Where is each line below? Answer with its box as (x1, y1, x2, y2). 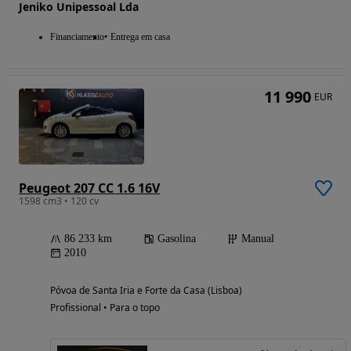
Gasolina (157, 233, 196, 245)
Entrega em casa (110, 31, 170, 42)
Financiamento (50, 31, 104, 42)
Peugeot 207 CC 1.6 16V (19, 179, 160, 197)
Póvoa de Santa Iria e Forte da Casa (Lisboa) (50, 284, 242, 298)
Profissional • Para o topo (50, 301, 160, 315)
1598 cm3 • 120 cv (19, 194, 99, 208)
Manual (241, 233, 274, 245)
